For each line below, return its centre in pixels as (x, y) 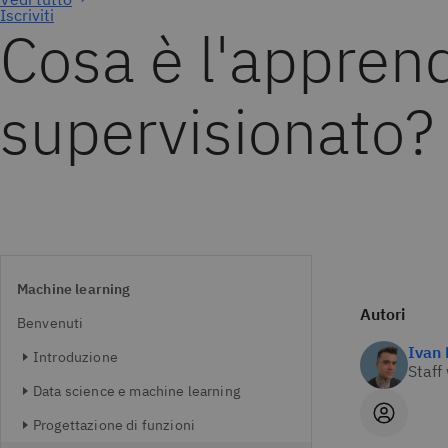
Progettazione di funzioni (114, 425)
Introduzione (75, 357)
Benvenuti (50, 323)
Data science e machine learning (136, 391)
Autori (382, 314)
